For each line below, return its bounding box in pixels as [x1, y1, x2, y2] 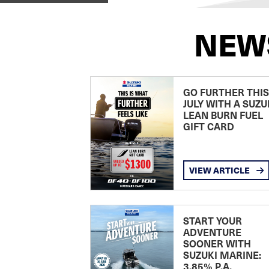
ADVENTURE [183, 225, 241, 238]
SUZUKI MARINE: [183, 248, 261, 261]
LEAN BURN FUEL [183, 108, 263, 121]
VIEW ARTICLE [189, 164, 252, 176]
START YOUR [183, 214, 242, 227]
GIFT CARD [183, 119, 234, 133]
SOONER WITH [183, 237, 251, 250]
